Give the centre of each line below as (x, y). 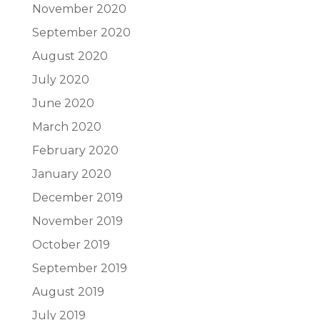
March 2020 (66, 127)
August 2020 (70, 56)
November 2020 (79, 9)
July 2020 (60, 80)
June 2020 (63, 103)
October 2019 (71, 245)
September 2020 (81, 32)
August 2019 (68, 292)
